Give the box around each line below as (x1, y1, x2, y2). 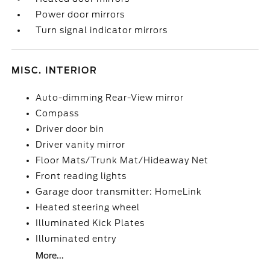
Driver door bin (36, 124, 105, 134)
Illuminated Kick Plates (36, 218, 145, 228)
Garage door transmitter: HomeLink (36, 187, 202, 196)
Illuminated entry (36, 234, 117, 243)
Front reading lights (36, 171, 127, 181)
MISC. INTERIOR (11, 66, 98, 75)
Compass (36, 108, 80, 118)
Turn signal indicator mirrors (36, 25, 168, 35)
